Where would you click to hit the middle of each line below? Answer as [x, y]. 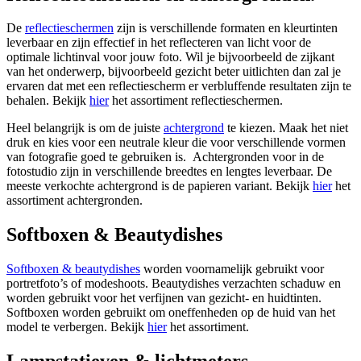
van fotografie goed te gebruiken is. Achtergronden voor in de [165, 157]
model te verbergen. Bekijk [77, 327]
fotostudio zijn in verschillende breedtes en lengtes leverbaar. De [169, 172]
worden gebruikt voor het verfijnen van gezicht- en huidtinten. [164, 298]
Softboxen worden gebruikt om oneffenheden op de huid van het [171, 313]
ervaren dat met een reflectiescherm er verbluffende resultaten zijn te [179, 86]
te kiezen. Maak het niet [286, 128]
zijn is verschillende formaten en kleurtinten [226, 28]
